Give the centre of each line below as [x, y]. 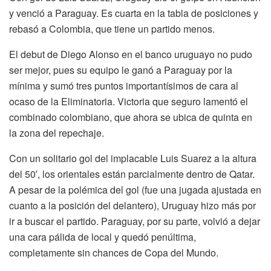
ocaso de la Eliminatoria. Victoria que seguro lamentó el [129, 102]
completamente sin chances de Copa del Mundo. [114, 253]
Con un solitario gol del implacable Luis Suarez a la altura [133, 158]
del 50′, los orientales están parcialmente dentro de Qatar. [132, 174]
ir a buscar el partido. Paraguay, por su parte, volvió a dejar [135, 221]
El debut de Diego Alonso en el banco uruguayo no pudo [131, 54]
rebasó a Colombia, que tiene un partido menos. [112, 29]
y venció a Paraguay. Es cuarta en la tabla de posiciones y [134, 13]
